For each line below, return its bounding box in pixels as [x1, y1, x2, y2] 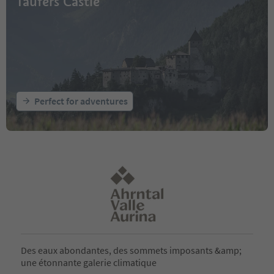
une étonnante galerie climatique [21, 256, 157, 269]
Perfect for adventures [34, 94, 128, 107]
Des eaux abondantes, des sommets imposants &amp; [21, 244, 242, 257]
